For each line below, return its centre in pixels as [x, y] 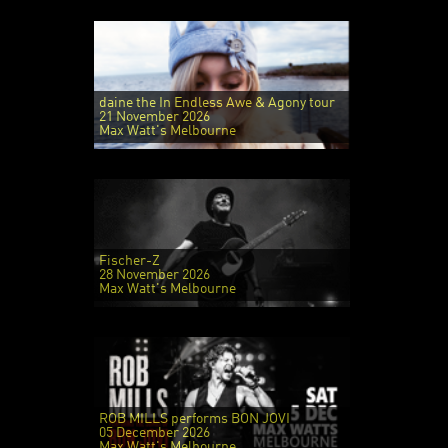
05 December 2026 [154, 432]
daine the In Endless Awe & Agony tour [216, 102]
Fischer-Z [129, 260]
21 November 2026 [154, 116]
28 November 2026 [154, 274]
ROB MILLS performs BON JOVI [194, 418]
